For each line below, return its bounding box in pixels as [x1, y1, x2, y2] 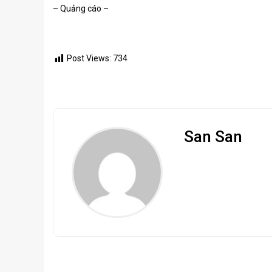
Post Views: [67, 53, 111, 64]
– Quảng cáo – [53, 4, 109, 14]
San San [183, 127, 242, 146]
